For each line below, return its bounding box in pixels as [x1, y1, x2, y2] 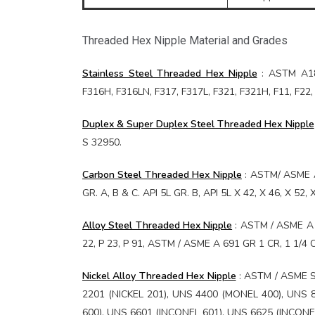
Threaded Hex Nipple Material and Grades [82, 34, 288, 47]
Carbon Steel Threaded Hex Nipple [82, 168, 242, 181]
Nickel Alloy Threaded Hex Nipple [82, 269, 236, 283]
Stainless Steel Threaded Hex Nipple [82, 67, 257, 80]
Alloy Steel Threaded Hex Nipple [82, 219, 233, 232]
